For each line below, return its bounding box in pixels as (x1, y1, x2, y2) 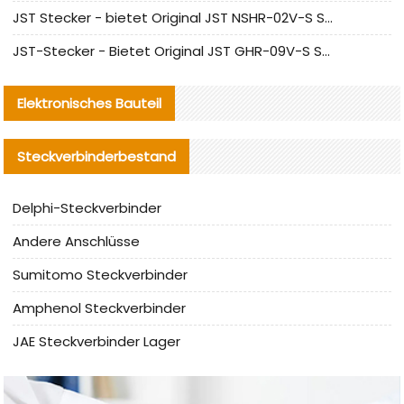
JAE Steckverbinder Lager (13, 332, 181, 352)
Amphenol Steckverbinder (13, 298, 187, 318)
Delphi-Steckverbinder (13, 198, 162, 218)
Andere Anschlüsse (13, 232, 141, 252)
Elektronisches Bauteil (17, 94, 162, 114)
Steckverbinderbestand (17, 147, 177, 167)
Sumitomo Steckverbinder (13, 265, 188, 285)
